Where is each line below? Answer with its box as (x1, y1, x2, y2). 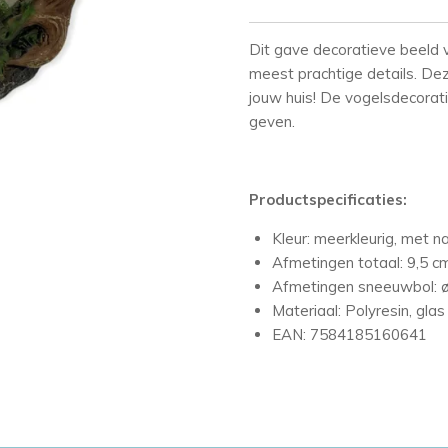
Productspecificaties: (249, 190, 407, 210)
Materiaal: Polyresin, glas (271, 301, 445, 321)
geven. (249, 112, 295, 132)
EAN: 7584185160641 (271, 325, 427, 345)
